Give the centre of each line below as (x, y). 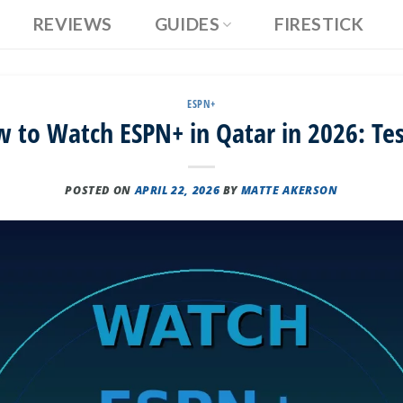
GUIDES (187, 24)
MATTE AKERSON (289, 190)
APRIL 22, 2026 (177, 190)
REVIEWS (72, 24)
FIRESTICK (319, 24)
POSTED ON (100, 190)
